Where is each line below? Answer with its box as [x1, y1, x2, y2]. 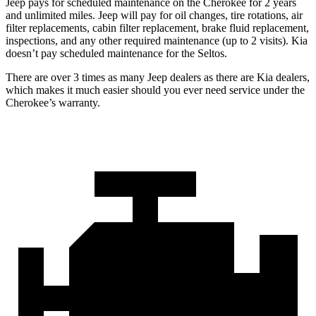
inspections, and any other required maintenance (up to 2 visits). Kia [6, 34, 308, 47]
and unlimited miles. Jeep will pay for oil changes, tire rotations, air [6, 8, 303, 21]
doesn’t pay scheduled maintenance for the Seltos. [6, 47, 227, 59]
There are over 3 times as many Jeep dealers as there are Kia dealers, [6, 71, 310, 83]
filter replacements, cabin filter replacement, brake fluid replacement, [6, 21, 309, 34]
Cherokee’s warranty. [6, 96, 100, 109]
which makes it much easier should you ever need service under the [6, 83, 305, 96]
